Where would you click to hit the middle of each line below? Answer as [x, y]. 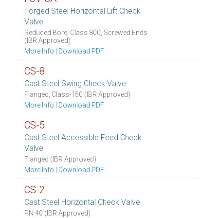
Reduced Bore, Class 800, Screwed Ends [86, 33]
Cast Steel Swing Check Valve [75, 83]
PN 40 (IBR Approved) [57, 213]
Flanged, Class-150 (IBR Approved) [77, 94]
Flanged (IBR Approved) [60, 159]
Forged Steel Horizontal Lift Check [82, 11]
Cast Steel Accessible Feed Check [83, 137]
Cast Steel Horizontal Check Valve [82, 202]
